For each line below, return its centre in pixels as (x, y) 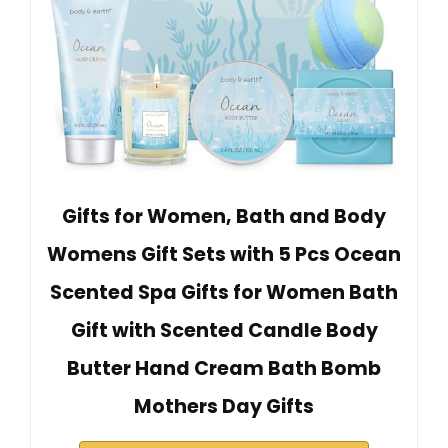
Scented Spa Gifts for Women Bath (224, 292)
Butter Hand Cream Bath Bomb (224, 368)
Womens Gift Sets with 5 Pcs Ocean (224, 254)
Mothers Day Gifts (224, 406)
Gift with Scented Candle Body (224, 330)
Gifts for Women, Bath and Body (224, 216)
